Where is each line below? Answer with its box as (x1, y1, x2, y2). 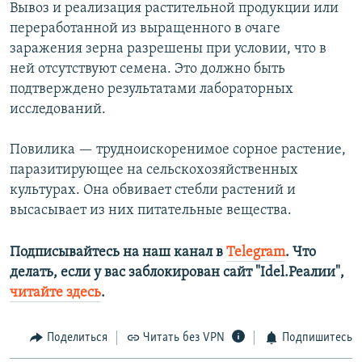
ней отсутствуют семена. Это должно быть (10, 61, 285, 78)
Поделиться (46, 331, 107, 345)
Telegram (226, 245, 285, 261)
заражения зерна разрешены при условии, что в (10, 41, 326, 57)
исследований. (10, 102, 106, 118)
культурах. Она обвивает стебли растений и (10, 183, 296, 199)
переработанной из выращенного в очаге (10, 21, 280, 37)
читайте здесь (10, 285, 101, 301)
